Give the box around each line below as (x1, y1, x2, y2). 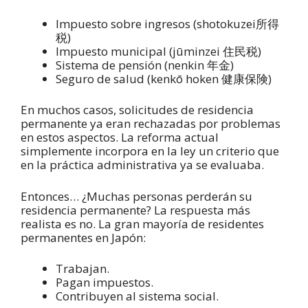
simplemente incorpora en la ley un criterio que (21, 143, 279, 159)
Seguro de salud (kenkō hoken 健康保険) (56, 70, 272, 87)
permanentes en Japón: (21, 229, 148, 245)
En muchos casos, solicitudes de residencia (21, 102, 254, 118)
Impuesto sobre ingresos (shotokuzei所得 (56, 15, 279, 32)
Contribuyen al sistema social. (56, 288, 219, 305)
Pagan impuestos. (56, 274, 153, 291)
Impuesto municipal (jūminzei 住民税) (56, 43, 264, 59)
